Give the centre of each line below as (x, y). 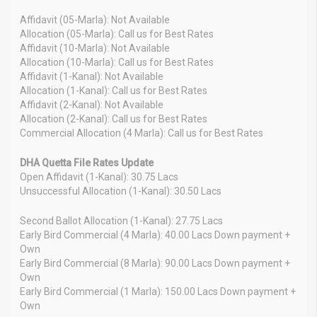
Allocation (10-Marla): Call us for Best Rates (117, 62)
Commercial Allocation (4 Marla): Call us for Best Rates (142, 133)
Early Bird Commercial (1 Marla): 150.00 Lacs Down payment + (158, 291)
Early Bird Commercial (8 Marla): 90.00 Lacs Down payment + (155, 263)
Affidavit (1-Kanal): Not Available (92, 76)
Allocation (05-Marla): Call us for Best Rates (117, 34)
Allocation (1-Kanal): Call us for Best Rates (114, 90)
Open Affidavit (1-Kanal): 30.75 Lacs (99, 177)
